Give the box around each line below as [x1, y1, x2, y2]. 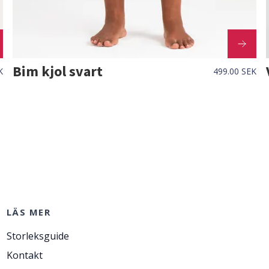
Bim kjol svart [13, 61, 103, 80]
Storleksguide [6, 229, 69, 243]
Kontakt [6, 248, 43, 262]
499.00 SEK [213, 65, 256, 77]
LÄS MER [6, 205, 51, 218]
